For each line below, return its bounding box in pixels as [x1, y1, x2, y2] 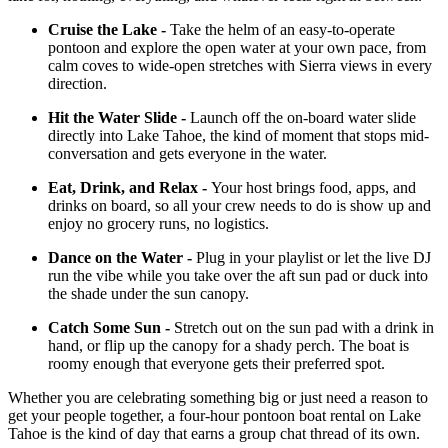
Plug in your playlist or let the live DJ [196, 248, 431, 266]
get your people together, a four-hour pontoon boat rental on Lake [8, 406, 421, 424]
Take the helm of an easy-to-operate [170, 20, 395, 38]
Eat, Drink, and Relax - [48, 178, 211, 196]
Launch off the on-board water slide [190, 108, 416, 126]
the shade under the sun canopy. [48, 284, 249, 302]
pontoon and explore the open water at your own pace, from [48, 38, 426, 56]
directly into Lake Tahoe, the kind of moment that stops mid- [48, 126, 429, 144]
